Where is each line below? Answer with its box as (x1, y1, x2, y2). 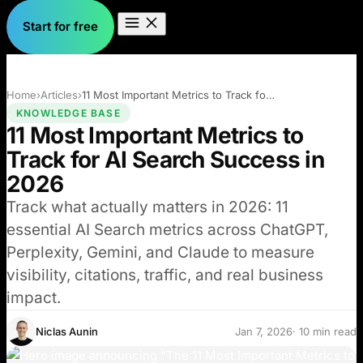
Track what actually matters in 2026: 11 (6, 198, 288, 217)
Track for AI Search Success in (6, 146, 324, 174)
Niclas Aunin (36, 325, 98, 339)
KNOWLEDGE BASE (16, 107, 121, 120)
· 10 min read (293, 325, 357, 339)
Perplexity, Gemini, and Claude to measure (6, 243, 314, 263)
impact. (6, 288, 61, 308)
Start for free (23, 19, 98, 34)
